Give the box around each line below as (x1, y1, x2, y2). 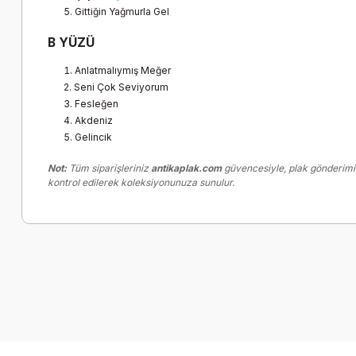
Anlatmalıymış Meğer (75, 64, 171, 77)
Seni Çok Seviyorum (74, 81, 168, 94)
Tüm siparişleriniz (67, 162, 151, 175)
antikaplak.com (151, 162, 222, 175)
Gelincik (75, 131, 112, 144)
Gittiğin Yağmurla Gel (75, 6, 169, 18)
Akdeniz (75, 114, 113, 127)
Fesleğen (75, 98, 118, 110)
